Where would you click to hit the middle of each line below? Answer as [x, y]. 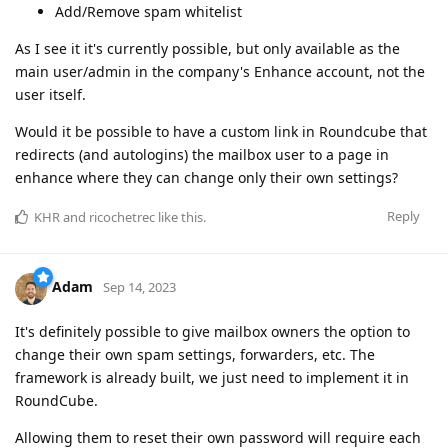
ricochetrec [122, 216]
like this [179, 216]
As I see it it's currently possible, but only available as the [207, 48]
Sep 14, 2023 [139, 287]
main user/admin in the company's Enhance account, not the [220, 71]
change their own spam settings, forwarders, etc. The [195, 354]
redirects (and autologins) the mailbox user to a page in [202, 154]
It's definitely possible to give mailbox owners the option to [212, 331]
